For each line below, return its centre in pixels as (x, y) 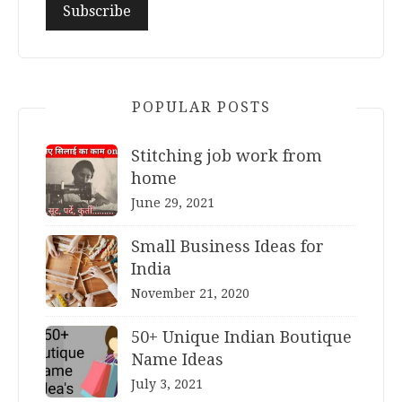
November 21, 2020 (190, 293)
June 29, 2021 (173, 202)
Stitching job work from (227, 155)
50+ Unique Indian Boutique (241, 336)
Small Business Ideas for (227, 246)
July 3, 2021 (167, 384)
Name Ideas (177, 359)
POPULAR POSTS (201, 107)
